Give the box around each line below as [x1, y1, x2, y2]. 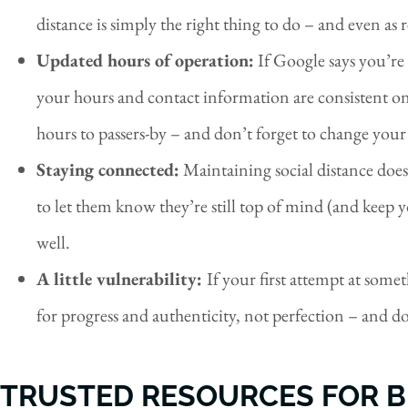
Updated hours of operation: [36, 48, 254, 73]
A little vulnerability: [36, 267, 207, 291]
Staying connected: [36, 158, 179, 182]
